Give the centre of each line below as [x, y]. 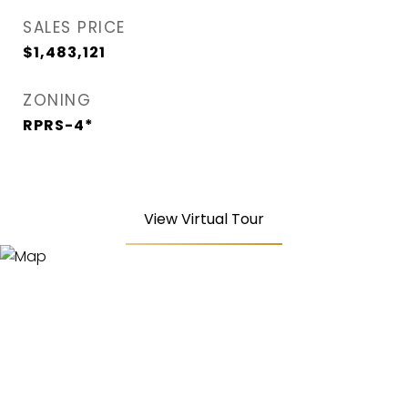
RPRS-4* [58, 125]
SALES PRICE [74, 27]
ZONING [57, 100]
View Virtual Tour [204, 219]
